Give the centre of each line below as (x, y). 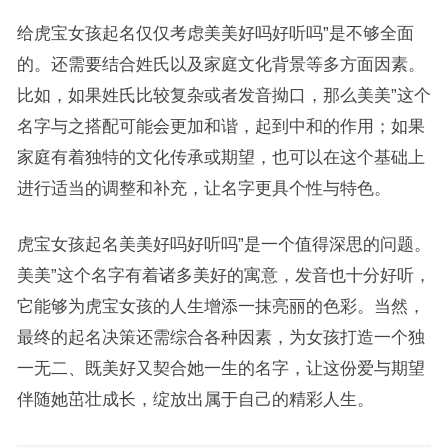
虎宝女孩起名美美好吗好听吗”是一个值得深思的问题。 (223, 243)
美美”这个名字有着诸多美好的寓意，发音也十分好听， (223, 274)
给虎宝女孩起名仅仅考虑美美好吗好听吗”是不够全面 (215, 32)
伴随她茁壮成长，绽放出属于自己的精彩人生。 (195, 398)
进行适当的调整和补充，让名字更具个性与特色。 (203, 187)
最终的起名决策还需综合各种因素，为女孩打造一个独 (220, 336)
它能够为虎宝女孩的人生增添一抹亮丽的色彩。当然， (220, 305)
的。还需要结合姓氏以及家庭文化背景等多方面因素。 (220, 63)
